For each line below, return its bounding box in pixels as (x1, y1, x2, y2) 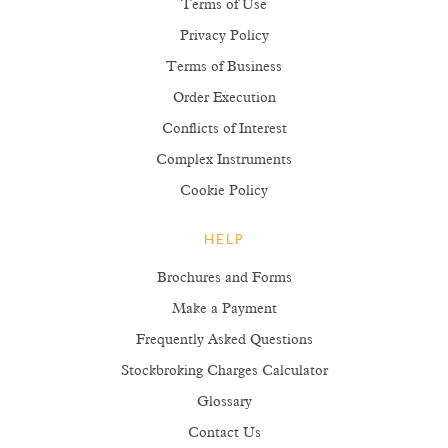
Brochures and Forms (156, 271, 292, 285)
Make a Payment (171, 302, 277, 316)
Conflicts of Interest (161, 122, 287, 136)
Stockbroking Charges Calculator (120, 364, 328, 378)
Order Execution (172, 91, 276, 105)
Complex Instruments (156, 153, 292, 167)
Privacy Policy (179, 29, 269, 43)
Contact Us (187, 426, 261, 440)
